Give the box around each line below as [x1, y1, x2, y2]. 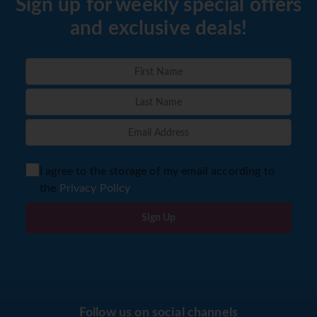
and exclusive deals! [69, 18, 247, 39]
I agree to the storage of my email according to [39, 166, 275, 178]
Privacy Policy [59, 183, 131, 195]
